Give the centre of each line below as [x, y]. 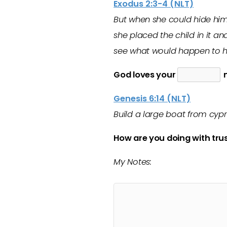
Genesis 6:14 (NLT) [152, 99]
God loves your [146, 75]
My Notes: [133, 162]
